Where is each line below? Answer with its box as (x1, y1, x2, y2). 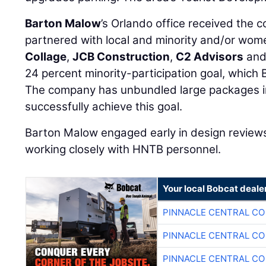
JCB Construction (72, 50, 170, 64)
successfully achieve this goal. (25, 100, 183, 114)
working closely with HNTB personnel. (25, 142, 221, 157)
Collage (25, 50, 67, 64)
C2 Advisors (176, 50, 244, 64)
